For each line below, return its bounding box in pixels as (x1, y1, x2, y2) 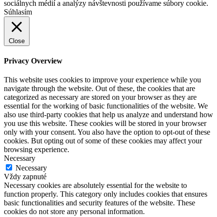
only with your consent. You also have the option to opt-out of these (4, 127, 210, 136)
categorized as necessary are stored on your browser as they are (4, 93, 197, 101)
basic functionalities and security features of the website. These (4, 198, 195, 207)
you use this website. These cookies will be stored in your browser (4, 119, 206, 127)
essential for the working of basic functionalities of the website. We (4, 101, 208, 110)
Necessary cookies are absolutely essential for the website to (4, 181, 187, 189)
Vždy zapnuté (4, 172, 46, 181)
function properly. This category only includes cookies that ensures (4, 189, 207, 198)
